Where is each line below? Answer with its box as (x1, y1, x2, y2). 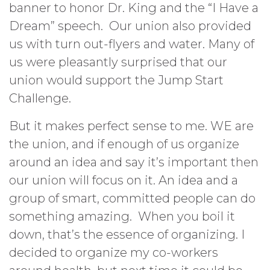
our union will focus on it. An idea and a (9, 173, 238, 187)
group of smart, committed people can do (9, 191, 256, 206)
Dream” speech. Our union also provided (9, 19, 251, 33)
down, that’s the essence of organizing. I (9, 227, 245, 242)
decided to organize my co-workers (9, 245, 218, 260)
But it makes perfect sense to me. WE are (9, 119, 254, 133)
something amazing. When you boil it (9, 209, 235, 224)
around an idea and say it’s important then (9, 155, 259, 169)
